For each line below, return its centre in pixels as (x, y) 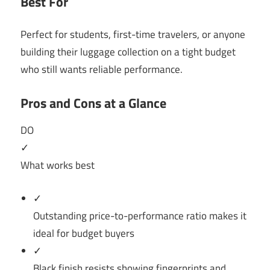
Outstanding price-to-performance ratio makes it (140, 215)
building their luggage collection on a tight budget (128, 52)
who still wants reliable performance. (102, 70)
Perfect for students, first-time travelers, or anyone (133, 35)
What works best (58, 165)
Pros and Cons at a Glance (93, 103)
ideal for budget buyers (84, 233)
